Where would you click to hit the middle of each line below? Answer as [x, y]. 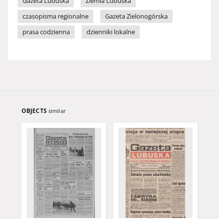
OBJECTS [35, 111]
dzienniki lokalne [111, 32]
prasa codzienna [46, 32]
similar [57, 111]
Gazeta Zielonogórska [136, 16]
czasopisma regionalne [55, 16]
